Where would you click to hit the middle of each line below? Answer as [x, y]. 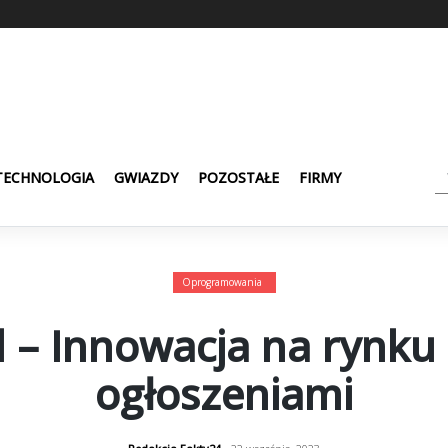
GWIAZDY [146, 177]
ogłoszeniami [224, 393]
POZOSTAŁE [238, 177]
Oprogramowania [221, 281]
